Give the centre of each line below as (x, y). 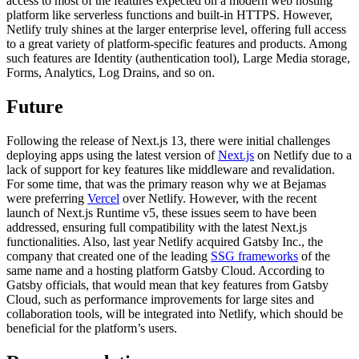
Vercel (103, 198)
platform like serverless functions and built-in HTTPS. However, (169, 14)
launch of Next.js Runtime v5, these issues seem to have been (161, 212)
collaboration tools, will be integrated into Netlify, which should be (175, 313)
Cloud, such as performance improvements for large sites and (160, 299)
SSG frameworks (254, 256)
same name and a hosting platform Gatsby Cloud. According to (165, 270)
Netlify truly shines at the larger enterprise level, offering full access (176, 29)
